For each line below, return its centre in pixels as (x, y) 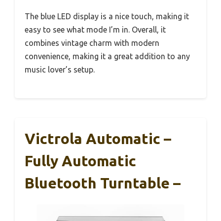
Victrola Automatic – (98, 139)
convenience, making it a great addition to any (107, 56)
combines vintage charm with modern (92, 43)
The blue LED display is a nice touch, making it (107, 17)
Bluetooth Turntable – (103, 183)
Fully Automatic (80, 161)
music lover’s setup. (60, 70)
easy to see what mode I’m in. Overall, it (95, 30)
